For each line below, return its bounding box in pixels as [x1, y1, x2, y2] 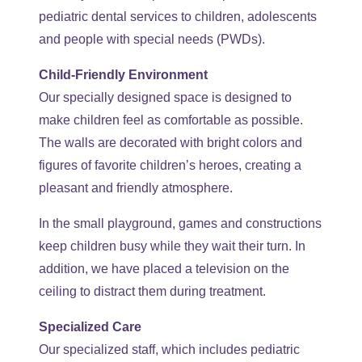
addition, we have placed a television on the [39, 262, 289, 276]
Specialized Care [39, 320, 141, 335]
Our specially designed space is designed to [39, 90, 292, 105]
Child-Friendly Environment [39, 68, 208, 82]
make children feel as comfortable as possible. [39, 113, 303, 128]
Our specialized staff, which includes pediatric [39, 343, 300, 357]
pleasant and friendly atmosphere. [39, 181, 233, 196]
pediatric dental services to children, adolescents [39, 10, 317, 24]
